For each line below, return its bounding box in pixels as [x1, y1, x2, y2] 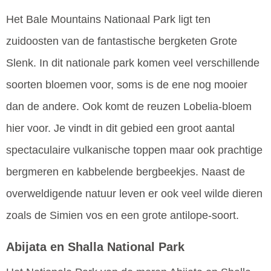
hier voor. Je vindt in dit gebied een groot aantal [6, 122, 235, 135]
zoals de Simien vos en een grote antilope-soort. [6, 209, 239, 222]
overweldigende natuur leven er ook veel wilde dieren [6, 188, 263, 200]
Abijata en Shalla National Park [6, 240, 184, 254]
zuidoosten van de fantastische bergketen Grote [6, 35, 237, 48]
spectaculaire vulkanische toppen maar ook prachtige [6, 144, 263, 157]
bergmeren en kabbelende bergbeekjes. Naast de [6, 166, 245, 178]
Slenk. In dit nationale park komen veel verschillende [6, 57, 260, 70]
